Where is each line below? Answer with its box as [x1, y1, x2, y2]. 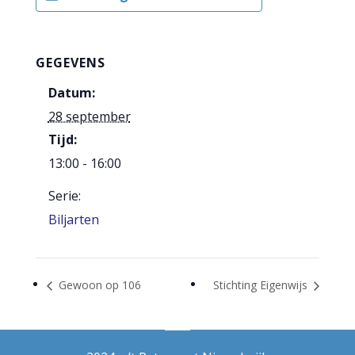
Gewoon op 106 [55, 277, 141, 293]
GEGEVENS [35, 54, 105, 71]
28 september [48, 108, 131, 125]
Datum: [48, 84, 95, 101]
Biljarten [48, 211, 99, 228]
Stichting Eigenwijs [213, 277, 311, 293]
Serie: [48, 187, 81, 204]
